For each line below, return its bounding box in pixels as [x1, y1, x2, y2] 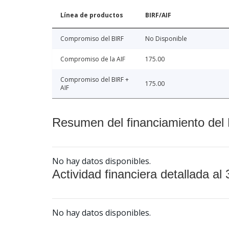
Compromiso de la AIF [60, 55, 125, 64]
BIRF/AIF [145, 11, 171, 20]
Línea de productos [60, 11, 123, 20]
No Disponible [145, 34, 187, 43]
